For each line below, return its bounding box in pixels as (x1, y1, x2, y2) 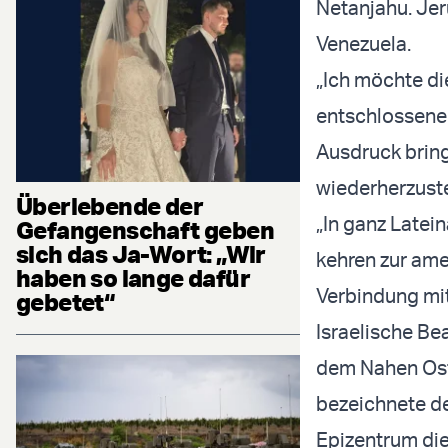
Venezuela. (316, 31, 411, 57)
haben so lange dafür (16, 263, 250, 294)
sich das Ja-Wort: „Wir (16, 239, 266, 270)
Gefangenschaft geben (16, 215, 274, 246)
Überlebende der (16, 191, 203, 222)
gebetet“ (16, 287, 116, 318)
